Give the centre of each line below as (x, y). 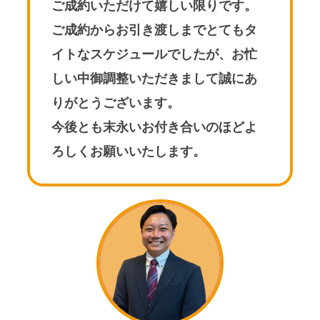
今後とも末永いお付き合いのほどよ (154, 127)
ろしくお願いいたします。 (129, 152)
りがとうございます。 (116, 103)
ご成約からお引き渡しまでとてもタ (154, 30)
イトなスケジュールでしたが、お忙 (154, 55)
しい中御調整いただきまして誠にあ (154, 79)
